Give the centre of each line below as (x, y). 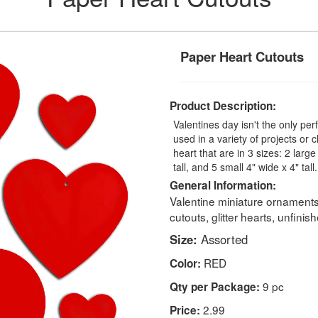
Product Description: (223, 105)
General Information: (223, 185)
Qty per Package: (215, 286)
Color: (185, 263)
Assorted (223, 239)
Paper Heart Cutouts (242, 56)
